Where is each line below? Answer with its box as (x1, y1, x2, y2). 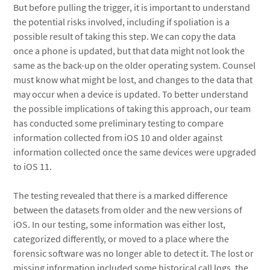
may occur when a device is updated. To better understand (13, 88, 249, 100)
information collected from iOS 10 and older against (13, 131, 223, 143)
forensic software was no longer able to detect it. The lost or (13, 247, 254, 259)
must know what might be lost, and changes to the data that (13, 74, 253, 86)
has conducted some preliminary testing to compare (13, 117, 224, 129)
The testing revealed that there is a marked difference (13, 189, 228, 201)
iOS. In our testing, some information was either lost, (13, 218, 226, 230)
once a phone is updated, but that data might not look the (13, 45, 245, 57)
